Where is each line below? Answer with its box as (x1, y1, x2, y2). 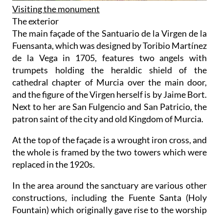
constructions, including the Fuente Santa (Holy (12, 192, 207, 203)
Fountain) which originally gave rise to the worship (12, 204, 207, 215)
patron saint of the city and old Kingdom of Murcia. (12, 113, 203, 124)
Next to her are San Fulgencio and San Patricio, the (12, 101, 207, 112)
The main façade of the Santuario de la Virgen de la (12, 27, 207, 39)
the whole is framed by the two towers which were (12, 146, 207, 157)
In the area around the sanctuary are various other (12, 179, 207, 191)
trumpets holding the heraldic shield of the (12, 64, 207, 75)
